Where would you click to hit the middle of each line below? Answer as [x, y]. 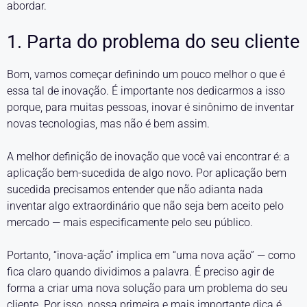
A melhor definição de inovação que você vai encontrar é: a [148, 157]
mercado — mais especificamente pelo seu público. [130, 222]
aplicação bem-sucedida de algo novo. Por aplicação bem [147, 173]
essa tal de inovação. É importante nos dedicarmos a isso [146, 91]
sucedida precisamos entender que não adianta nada [135, 189]
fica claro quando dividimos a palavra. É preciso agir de [140, 272]
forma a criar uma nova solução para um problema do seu [147, 288]
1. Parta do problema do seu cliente [153, 42]
